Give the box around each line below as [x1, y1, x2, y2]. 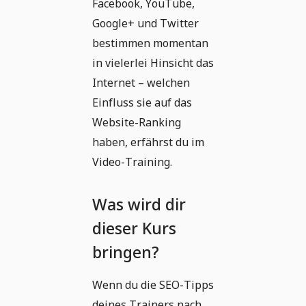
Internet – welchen [92, 75, 190, 90]
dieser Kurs [92, 217, 176, 239]
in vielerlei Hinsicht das [92, 55, 214, 70]
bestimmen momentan [92, 36, 208, 51]
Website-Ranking [92, 115, 181, 130]
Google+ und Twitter [92, 16, 199, 31]
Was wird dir [92, 193, 186, 215]
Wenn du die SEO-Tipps [92, 277, 214, 292]
